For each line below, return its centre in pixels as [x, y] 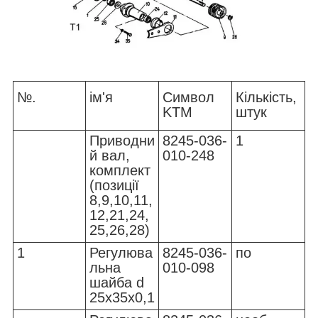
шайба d [117, 283]
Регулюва [121, 253]
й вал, [110, 156]
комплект [120, 171]
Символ [188, 98]
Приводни [122, 141]
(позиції [114, 186]
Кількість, [266, 98]
